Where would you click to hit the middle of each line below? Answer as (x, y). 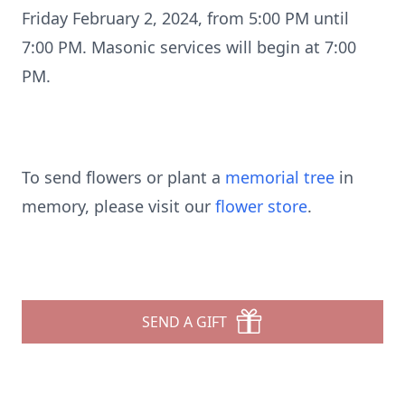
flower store (261, 206)
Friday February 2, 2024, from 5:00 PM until (185, 18)
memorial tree (280, 177)
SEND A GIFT (184, 322)
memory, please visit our (118, 206)
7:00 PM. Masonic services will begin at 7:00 (189, 47)
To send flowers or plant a (123, 177)
